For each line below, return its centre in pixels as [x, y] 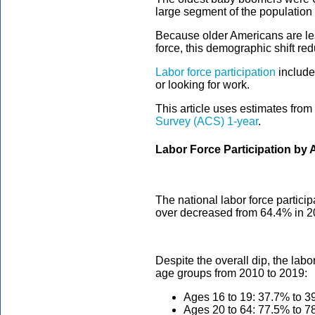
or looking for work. [202, 85]
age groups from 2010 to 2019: [231, 273]
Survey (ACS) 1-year [207, 122]
